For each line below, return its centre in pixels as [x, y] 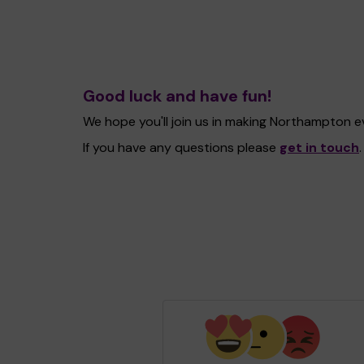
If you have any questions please [181, 147]
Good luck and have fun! [177, 96]
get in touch [319, 147]
